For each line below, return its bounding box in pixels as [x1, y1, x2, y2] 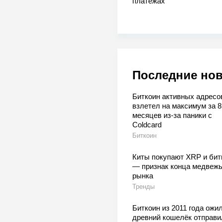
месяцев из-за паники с [132, 111, 212, 120]
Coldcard [132, 120, 162, 129]
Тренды [132, 183, 155, 191]
